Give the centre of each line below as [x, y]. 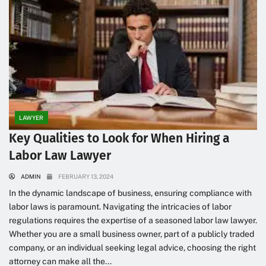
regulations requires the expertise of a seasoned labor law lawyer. [133, 220]
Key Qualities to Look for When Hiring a [119, 138]
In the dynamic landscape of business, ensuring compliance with [130, 193]
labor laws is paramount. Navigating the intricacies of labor [120, 206]
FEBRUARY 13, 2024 [86, 176]
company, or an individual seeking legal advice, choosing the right [132, 247]
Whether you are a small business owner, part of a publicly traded [132, 234]
